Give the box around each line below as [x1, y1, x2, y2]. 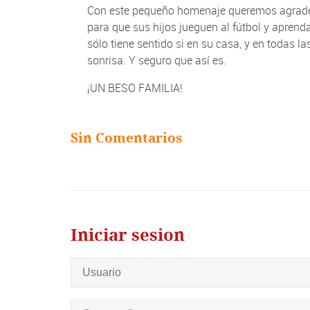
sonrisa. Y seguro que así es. [87, 53, 226, 69]
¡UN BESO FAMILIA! [87, 80, 188, 96]
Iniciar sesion [71, 225, 185, 246]
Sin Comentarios [71, 129, 182, 147]
